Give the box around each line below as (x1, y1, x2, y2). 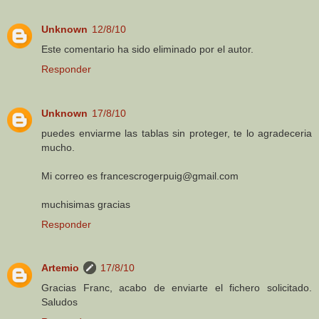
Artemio (41, 262, 79, 274)
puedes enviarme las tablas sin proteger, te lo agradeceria (41, 127, 312, 139)
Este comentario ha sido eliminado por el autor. (41, 43, 253, 55)
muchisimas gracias (41, 198, 130, 210)
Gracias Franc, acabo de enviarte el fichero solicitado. (41, 282, 312, 294)
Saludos (41, 296, 78, 308)
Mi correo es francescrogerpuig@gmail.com (41, 169, 239, 182)
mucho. (41, 141, 75, 153)
